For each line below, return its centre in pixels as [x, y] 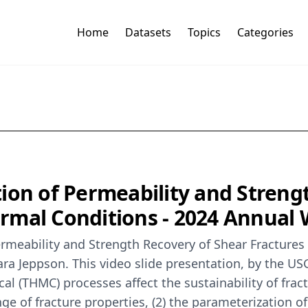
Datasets [148, 33]
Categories [265, 33]
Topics [204, 33]
